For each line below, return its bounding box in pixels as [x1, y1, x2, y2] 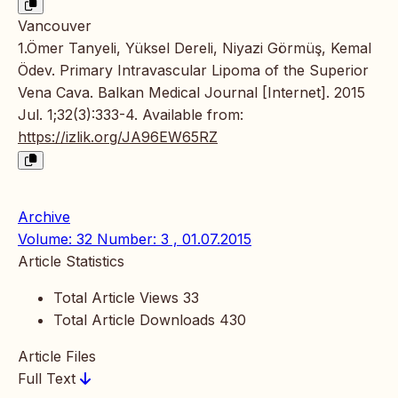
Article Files [18, 346, 96, 365]
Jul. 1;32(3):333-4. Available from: [18, 105, 243, 123]
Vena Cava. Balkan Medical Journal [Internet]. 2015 [18, 83, 365, 101]
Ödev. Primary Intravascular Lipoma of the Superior [18, 60, 369, 79]
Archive [18, 207, 70, 226]
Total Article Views [53, 288, 179, 306]
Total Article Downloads [53, 310, 215, 329]
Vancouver [18, 16, 92, 35]
